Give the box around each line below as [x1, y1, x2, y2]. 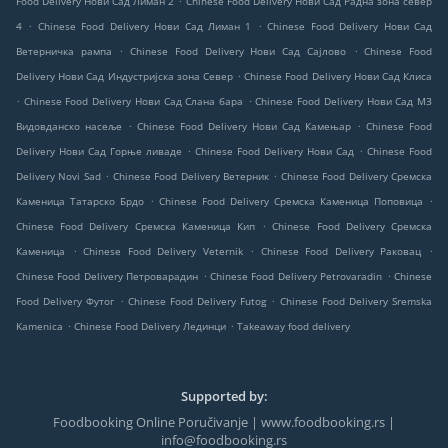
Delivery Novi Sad [16, 169, 101, 184]
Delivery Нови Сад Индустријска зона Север [16, 69, 233, 84]
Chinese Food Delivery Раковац [260, 244, 422, 259]
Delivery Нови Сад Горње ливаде [16, 144, 182, 159]
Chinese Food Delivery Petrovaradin [210, 269, 383, 284]
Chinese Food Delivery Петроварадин [16, 269, 199, 284]
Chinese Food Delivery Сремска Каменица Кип [16, 219, 255, 234]
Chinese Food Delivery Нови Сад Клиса [244, 69, 433, 84]
